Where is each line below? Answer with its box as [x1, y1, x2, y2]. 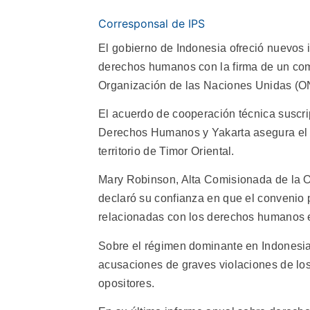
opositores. [98, 277, 155, 289]
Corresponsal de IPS [98, 16, 205, 30]
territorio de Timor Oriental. [98, 145, 235, 157]
